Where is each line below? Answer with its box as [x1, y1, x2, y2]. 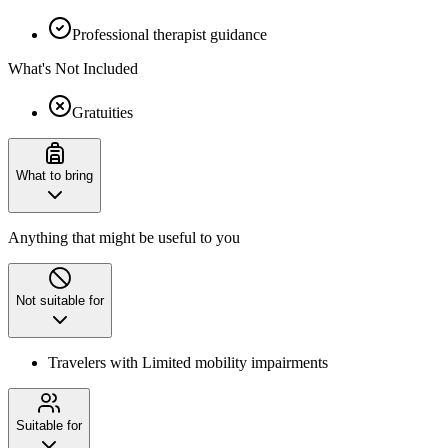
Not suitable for [16, 292, 104, 308]
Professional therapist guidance [72, 25, 267, 43]
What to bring [16, 167, 93, 183]
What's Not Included [8, 59, 138, 77]
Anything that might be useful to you [8, 228, 240, 246]
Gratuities [72, 103, 133, 121]
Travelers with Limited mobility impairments [48, 353, 328, 371]
